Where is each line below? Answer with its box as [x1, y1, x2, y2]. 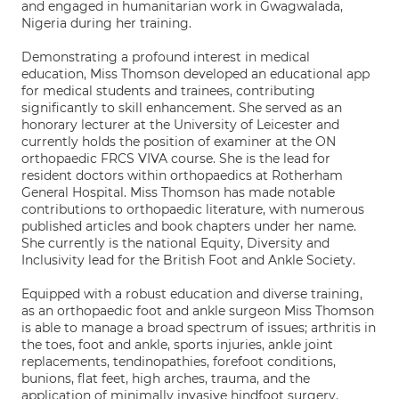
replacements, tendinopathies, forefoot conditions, [21, 354, 336, 370]
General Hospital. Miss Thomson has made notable [21, 184, 335, 200]
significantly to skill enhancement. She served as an [21, 100, 342, 116]
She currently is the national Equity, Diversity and [21, 235, 330, 251]
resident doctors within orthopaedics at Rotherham [21, 167, 343, 183]
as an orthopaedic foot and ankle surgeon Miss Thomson [21, 303, 374, 319]
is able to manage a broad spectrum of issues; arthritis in [21, 320, 376, 336]
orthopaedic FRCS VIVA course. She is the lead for [21, 151, 330, 167]
